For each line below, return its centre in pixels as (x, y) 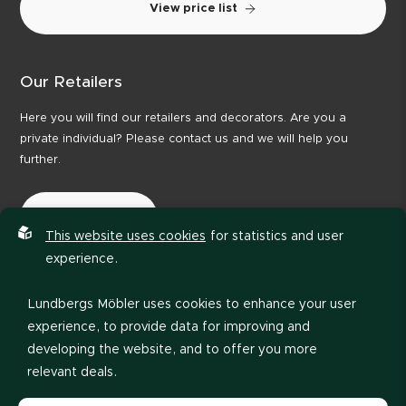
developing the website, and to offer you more (172, 350)
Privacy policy (149, 374)
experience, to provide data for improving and (169, 327)
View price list (193, 9)
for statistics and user (277, 237)
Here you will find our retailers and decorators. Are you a (184, 119)
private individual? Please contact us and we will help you (184, 140)
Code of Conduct (250, 374)
